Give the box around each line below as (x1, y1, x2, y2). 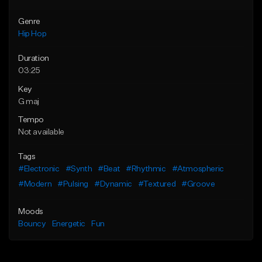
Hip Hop (18, 30, 47, 39)
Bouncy (18, 220, 46, 229)
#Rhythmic (126, 165, 166, 174)
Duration (18, 54, 49, 63)
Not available (18, 128, 64, 137)
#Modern (18, 180, 52, 189)
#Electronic (18, 165, 60, 174)
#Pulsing (57, 180, 89, 189)
